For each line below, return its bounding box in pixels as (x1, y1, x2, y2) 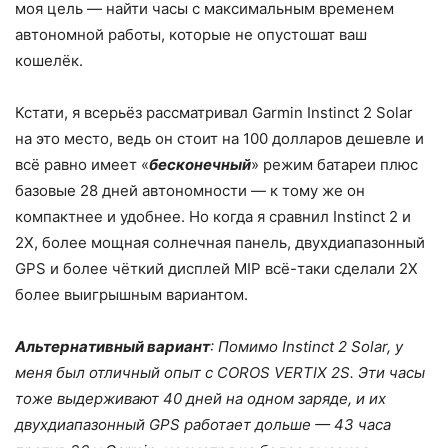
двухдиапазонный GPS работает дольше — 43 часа (15, 415, 391, 435)
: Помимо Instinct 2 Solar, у (210, 337, 403, 357)
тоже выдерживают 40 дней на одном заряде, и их (15, 389, 386, 409)
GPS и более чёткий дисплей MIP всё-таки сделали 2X (15, 259, 418, 279)
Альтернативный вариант (15, 337, 210, 357)
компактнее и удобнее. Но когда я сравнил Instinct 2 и (15, 207, 411, 227)
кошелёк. (15, 51, 83, 71)
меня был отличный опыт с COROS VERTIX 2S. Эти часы (15, 363, 425, 383)
